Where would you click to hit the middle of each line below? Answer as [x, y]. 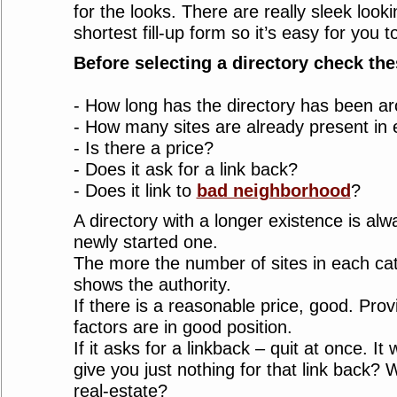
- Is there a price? [143, 148]
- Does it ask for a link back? [185, 169]
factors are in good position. [183, 327]
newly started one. [145, 242]
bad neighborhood [273, 191]
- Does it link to [135, 191]
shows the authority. [152, 284]
